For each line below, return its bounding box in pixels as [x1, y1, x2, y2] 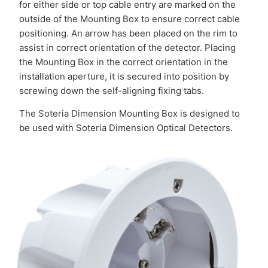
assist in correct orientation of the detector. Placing [19, 41, 236, 53]
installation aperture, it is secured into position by [19, 70, 230, 82]
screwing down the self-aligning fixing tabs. [19, 84, 205, 96]
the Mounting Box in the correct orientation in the [19, 56, 229, 68]
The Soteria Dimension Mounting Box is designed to [19, 107, 240, 119]
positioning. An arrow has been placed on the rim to [19, 27, 238, 39]
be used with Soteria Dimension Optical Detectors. [19, 121, 233, 133]
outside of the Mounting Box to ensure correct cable [19, 13, 240, 25]
